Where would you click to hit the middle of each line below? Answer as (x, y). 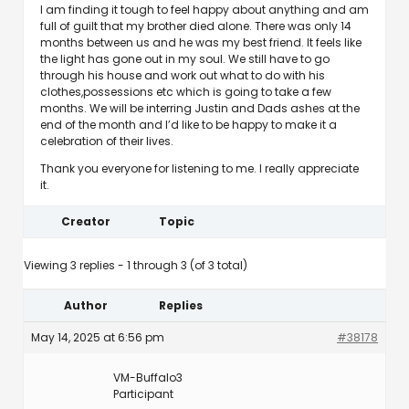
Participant (143, 394)
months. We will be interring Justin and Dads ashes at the (200, 108)
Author (86, 305)
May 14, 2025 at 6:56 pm (98, 337)
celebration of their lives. (107, 141)
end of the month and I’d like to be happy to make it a (189, 125)
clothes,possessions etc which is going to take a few (186, 92)
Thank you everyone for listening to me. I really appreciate (199, 168)
